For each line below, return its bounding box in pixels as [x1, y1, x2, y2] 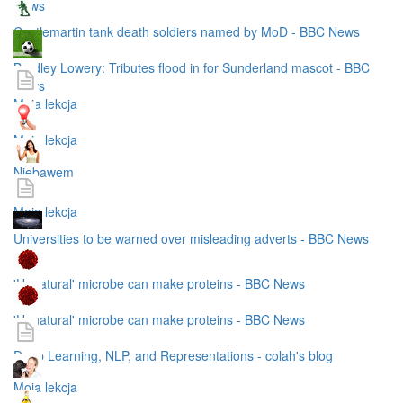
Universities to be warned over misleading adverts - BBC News [13, 229, 369, 248]
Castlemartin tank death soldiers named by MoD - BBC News [13, 22, 360, 40]
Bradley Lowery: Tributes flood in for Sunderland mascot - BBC [13, 58, 370, 76]
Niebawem [13, 162, 74, 181]
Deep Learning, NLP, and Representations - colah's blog [13, 345, 333, 364]
